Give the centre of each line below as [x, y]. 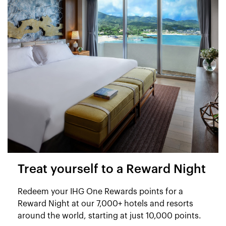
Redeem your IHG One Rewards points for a [100, 192]
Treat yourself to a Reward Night [112, 169]
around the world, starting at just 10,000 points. [109, 216]
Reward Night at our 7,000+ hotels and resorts [105, 204]
